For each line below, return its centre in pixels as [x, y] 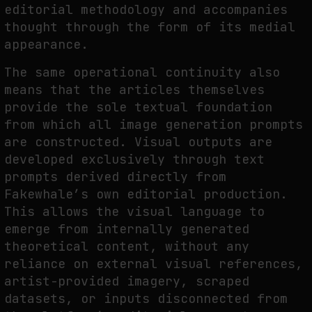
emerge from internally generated [127, 228]
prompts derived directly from [115, 176]
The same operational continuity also [142, 72]
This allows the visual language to [134, 211]
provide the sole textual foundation [138, 107]
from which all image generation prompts [154, 124]
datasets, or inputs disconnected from [146, 298]
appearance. [46, 44]
